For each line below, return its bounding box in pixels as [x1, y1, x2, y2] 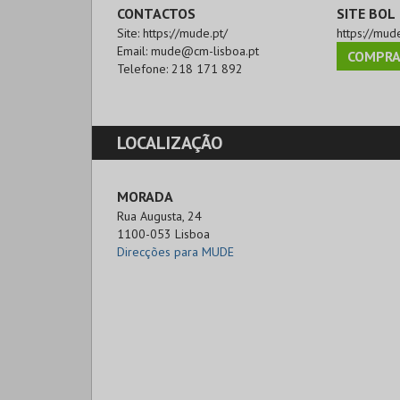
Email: [117, 42, 151, 59]
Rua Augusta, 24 [117, 207, 202, 224]
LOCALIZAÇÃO [117, 130, 222, 154]
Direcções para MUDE [117, 243, 234, 260]
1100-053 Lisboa [117, 225, 210, 242]
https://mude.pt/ [143, 24, 228, 41]
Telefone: [117, 60, 171, 77]
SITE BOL [336, 4, 396, 22]
